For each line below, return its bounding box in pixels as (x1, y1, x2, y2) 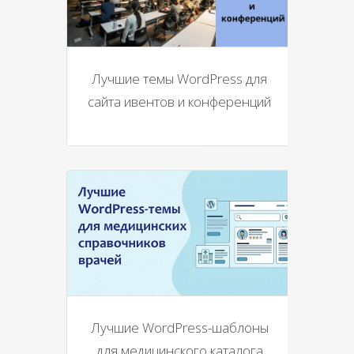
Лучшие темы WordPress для (92, 69, 267, 88)
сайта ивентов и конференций (88, 92, 271, 111)
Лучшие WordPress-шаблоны (90, 318, 269, 337)
